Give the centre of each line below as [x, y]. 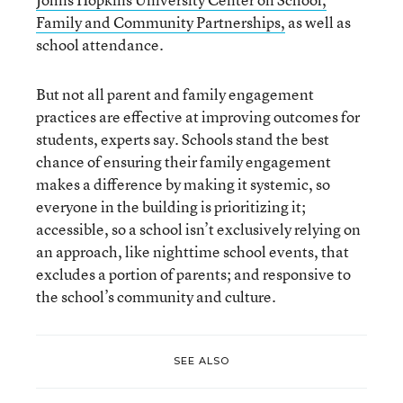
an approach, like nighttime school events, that [193, 251]
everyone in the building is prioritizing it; [171, 206]
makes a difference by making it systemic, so [183, 184]
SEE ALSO [201, 361]
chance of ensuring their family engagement [184, 161]
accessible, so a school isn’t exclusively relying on [198, 228]
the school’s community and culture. [156, 296]
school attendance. [100, 44]
